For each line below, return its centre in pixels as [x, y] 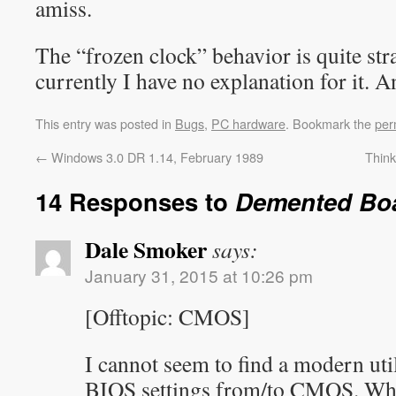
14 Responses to [135, 201]
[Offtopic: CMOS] [168, 316]
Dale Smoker [146, 249]
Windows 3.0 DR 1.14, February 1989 [156, 157]
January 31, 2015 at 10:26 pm [199, 275]
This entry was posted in [105, 123]
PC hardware [248, 123]
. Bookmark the [330, 123]
